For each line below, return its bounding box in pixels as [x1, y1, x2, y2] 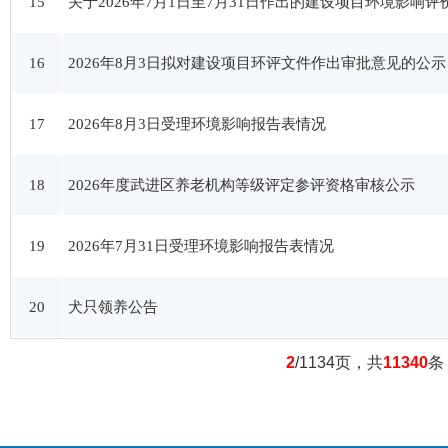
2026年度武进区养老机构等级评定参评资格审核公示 [68, 177, 415, 193]
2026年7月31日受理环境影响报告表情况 [68, 238, 334, 254]
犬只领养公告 [68, 299, 158, 315]
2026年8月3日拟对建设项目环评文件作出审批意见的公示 [68, 55, 446, 71]
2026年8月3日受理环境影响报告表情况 [68, 116, 326, 132]
